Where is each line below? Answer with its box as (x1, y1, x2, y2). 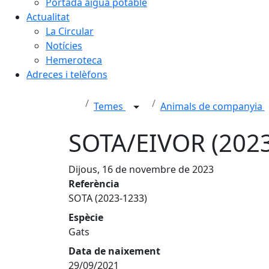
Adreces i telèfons (26, 68, 107, 81)
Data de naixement (68, 244, 160, 258)
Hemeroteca (46, 53, 102, 67)
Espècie (68, 211, 103, 224)
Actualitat (26, 10, 70, 23)
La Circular (46, 25, 94, 38)
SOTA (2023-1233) (68, 192, 147, 205)
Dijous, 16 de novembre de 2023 (68, 163, 214, 176)
